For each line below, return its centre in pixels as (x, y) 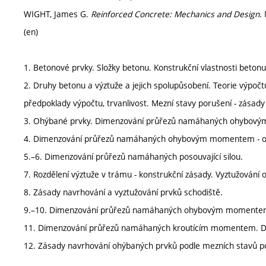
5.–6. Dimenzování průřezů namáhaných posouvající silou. (133, 156)
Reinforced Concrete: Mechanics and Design (175, 14)
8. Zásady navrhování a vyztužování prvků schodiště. (123, 192)
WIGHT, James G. (57, 14)
